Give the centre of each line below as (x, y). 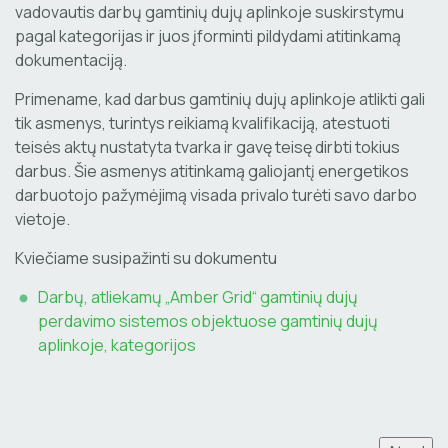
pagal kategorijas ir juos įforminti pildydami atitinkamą (208, 36)
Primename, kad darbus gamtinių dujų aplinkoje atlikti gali (220, 99)
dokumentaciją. (71, 60)
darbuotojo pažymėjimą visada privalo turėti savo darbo (216, 195)
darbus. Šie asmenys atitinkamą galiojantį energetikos (212, 171)
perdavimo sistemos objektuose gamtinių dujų (208, 321)
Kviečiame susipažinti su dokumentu (146, 258)
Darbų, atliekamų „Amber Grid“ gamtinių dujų (198, 297)
